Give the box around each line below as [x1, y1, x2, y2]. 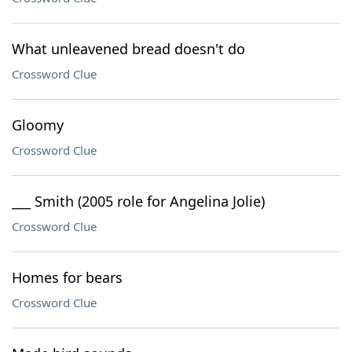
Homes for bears [12, 268, 123, 287]
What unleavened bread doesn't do [12, 39, 245, 58]
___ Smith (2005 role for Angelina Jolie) [12, 192, 265, 211]
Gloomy [12, 115, 64, 134]
